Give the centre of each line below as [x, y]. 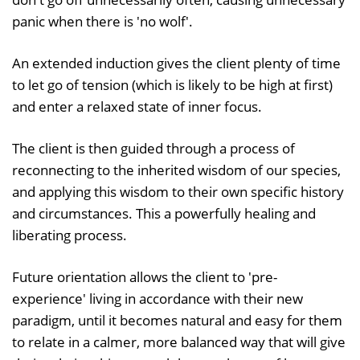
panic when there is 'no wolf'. [102, 21]
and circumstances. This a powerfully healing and [164, 213]
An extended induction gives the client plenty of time [176, 63]
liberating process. [70, 235]
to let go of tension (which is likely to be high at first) [172, 84]
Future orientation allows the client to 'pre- [145, 276]
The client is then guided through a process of [153, 148]
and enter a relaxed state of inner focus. [137, 106]
